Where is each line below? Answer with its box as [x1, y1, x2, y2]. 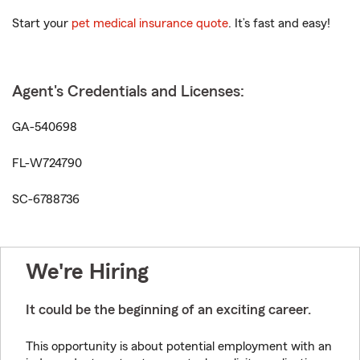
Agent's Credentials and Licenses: [12, 84, 244, 100]
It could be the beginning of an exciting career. [26, 302, 311, 317]
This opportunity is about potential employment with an [26, 340, 332, 353]
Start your [12, 17, 72, 30]
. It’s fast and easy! [228, 17, 330, 30]
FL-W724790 [12, 157, 82, 170]
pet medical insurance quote [72, 17, 228, 30]
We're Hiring [26, 260, 149, 283]
